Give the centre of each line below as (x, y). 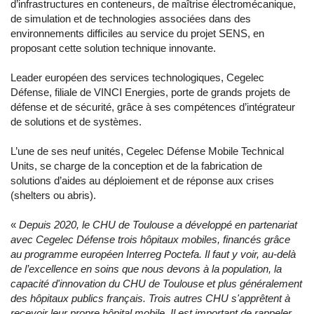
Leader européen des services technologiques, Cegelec (137, 78)
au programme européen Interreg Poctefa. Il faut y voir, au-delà (153, 254)
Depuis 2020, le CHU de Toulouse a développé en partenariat (158, 225)
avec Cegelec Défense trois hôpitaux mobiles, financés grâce (150, 240)
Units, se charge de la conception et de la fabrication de (136, 166)
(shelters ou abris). (53, 196)
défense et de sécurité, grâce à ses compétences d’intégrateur (153, 107)
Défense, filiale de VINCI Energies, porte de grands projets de (150, 93)
